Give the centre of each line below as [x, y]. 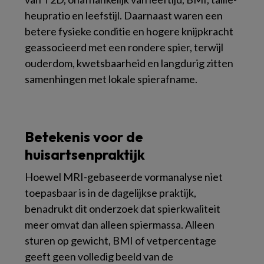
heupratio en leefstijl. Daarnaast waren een [124, 15]
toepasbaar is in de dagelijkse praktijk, [110, 192]
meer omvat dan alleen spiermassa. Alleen [120, 224]
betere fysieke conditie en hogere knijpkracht [129, 31]
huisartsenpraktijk [85, 154]
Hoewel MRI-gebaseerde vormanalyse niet [124, 176]
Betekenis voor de [84, 136]
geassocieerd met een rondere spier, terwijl [124, 47]
